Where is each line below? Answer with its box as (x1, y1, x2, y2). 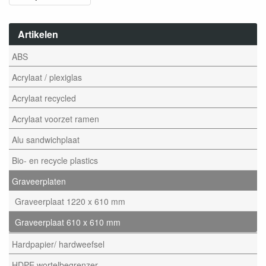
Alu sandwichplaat (12, 133, 80, 145)
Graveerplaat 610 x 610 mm (15, 216, 121, 228)
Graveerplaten (12, 175, 66, 187)
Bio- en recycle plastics (12, 154, 98, 166)
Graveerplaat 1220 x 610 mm (15, 195, 125, 207)
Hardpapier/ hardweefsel (12, 237, 104, 250)
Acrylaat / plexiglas (12, 71, 82, 83)
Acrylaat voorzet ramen (12, 112, 99, 125)
